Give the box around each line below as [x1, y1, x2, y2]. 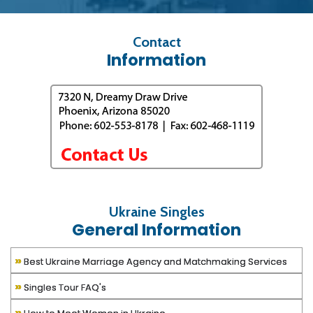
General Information [72, 219, 241, 242]
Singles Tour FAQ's [22, 281, 106, 295]
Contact [132, 34, 181, 51]
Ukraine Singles [108, 203, 205, 221]
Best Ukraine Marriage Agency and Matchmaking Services [163, 255, 287, 269]
